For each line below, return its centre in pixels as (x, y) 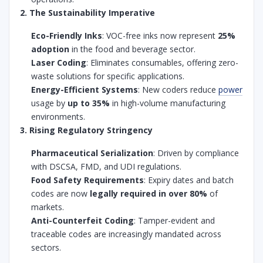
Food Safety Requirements (88, 180)
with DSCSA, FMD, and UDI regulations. (107, 166)
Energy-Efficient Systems (85, 90)
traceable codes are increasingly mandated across (127, 234)
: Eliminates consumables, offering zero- (163, 63)
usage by (50, 103)
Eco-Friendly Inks (67, 36)
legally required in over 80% (149, 193)
